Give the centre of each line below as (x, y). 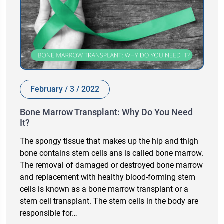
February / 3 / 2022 (65, 89)
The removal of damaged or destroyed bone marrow (111, 165)
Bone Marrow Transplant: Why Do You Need (106, 112)
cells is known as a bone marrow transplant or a (104, 189)
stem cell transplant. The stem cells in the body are (109, 201)
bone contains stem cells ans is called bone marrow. (112, 153)
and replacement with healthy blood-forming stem (108, 177)
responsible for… (49, 213)
